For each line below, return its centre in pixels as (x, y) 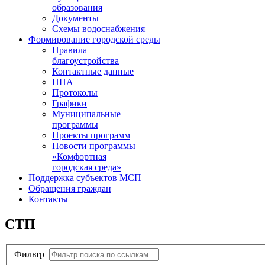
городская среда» (87, 167)
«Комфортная (79, 156)
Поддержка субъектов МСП (85, 178)
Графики (70, 103)
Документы (75, 18)
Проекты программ (91, 135)
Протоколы (75, 93)
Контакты (48, 199)
